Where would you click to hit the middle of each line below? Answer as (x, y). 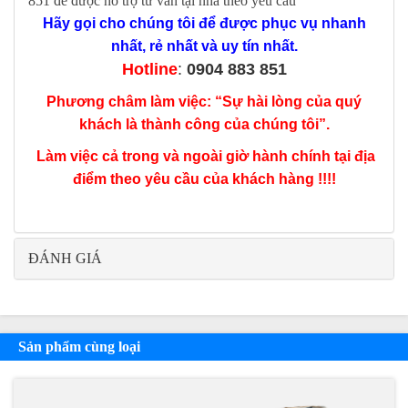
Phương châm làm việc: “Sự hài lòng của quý (204, 102)
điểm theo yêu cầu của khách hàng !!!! (204, 179)
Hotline (149, 70)
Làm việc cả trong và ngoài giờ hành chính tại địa (204, 157)
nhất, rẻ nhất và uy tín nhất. (204, 46)
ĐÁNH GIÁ (65, 259)
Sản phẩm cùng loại (79, 347)
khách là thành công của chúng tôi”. (204, 125)
